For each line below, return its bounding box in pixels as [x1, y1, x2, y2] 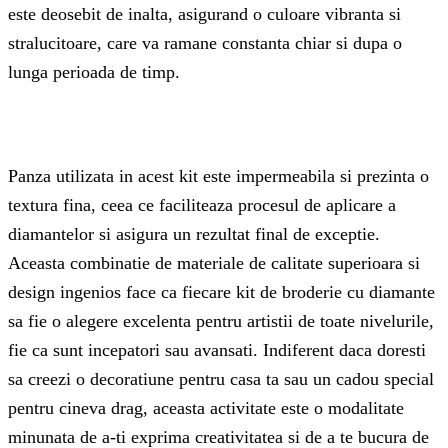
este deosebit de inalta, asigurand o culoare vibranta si [8, 4, 401, 25]
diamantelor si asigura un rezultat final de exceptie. [8, 223, 380, 244]
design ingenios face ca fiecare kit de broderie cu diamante [8, 281, 435, 302]
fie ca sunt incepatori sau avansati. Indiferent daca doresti [8, 339, 426, 360]
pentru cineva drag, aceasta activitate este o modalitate [8, 397, 404, 418]
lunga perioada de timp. [8, 62, 180, 83]
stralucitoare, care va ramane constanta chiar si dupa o [8, 33, 402, 54]
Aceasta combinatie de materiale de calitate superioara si [8, 252, 420, 273]
